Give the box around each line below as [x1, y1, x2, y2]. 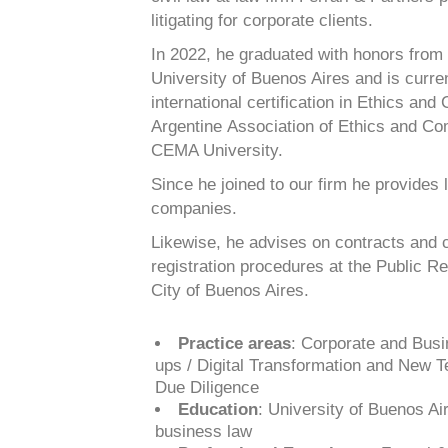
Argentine [151, 117, 227, 136]
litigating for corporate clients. [151, 11, 373, 30]
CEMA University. [151, 141, 283, 160]
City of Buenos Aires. [151, 281, 309, 300]
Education [178, 400, 258, 419]
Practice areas [178, 334, 291, 353]
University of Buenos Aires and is [151, 69, 405, 88]
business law [155, 422, 252, 441]
